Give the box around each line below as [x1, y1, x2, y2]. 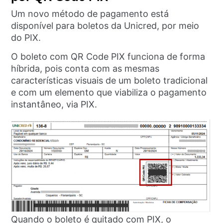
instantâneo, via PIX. [11, 99, 98, 110]
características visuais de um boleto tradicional [11, 75, 208, 86]
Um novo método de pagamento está [11, 8, 169, 19]
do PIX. [11, 32, 44, 43]
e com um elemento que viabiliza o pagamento [11, 87, 207, 98]
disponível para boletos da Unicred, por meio [11, 20, 200, 31]
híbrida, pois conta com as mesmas [11, 63, 160, 74]
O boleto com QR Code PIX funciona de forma [11, 51, 206, 62]
